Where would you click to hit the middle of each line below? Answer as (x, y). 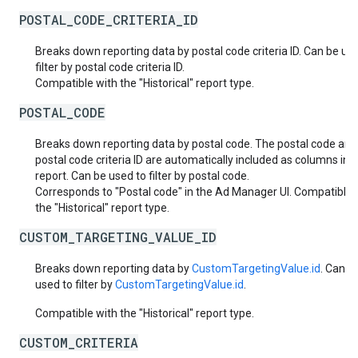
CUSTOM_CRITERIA (79, 342)
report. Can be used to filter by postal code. (142, 176)
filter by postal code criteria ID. (110, 67)
